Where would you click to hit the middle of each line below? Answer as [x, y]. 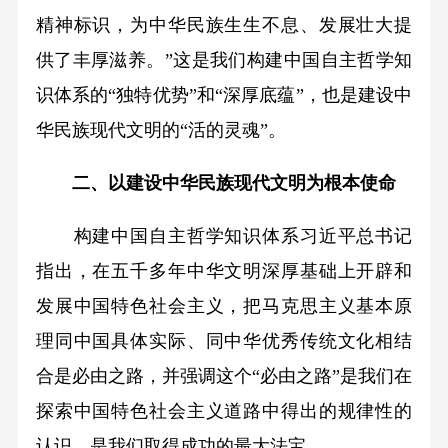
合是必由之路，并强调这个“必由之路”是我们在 [224, 375]
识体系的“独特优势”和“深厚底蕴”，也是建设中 [224, 94]
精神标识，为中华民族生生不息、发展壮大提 [224, 24]
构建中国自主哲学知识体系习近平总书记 [224, 235]
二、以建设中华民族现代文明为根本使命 [224, 182]
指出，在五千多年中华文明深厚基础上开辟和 [224, 270]
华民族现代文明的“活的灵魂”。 [160, 129]
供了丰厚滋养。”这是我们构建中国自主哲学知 [224, 59]
